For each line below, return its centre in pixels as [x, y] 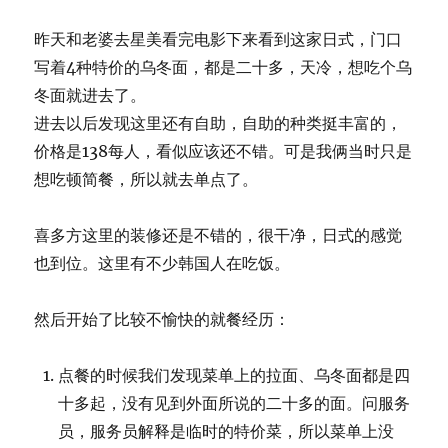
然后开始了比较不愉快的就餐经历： [162, 319]
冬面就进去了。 [90, 95]
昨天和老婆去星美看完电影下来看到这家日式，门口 [218, 39]
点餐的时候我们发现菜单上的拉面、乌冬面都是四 [234, 375]
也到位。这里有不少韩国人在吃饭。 [162, 263]
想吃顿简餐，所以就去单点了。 [146, 179]
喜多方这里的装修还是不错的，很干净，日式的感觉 [218, 235]
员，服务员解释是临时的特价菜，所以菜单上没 [226, 431]
